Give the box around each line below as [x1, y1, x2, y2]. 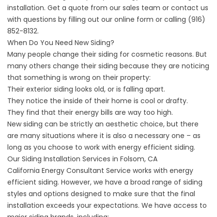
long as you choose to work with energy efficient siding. [7, 142, 195, 152]
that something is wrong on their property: [7, 73, 151, 82]
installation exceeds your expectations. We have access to [7, 201, 207, 210]
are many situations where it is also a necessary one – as [7, 131, 201, 140]
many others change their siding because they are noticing [7, 61, 209, 71]
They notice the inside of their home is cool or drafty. [7, 96, 188, 106]
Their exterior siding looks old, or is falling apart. [7, 84, 165, 94]
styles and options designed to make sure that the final [7, 189, 195, 199]
